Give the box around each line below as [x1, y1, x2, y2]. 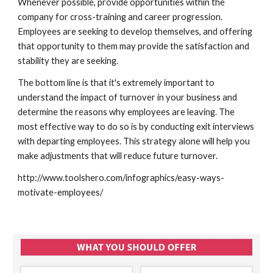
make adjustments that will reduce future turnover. [18, 151, 220, 161]
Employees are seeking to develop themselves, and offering [18, 26, 253, 37]
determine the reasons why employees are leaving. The [18, 107, 235, 117]
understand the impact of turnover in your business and [18, 92, 238, 102]
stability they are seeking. [18, 55, 121, 66]
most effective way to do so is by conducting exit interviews [18, 121, 255, 132]
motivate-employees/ [18, 187, 104, 197]
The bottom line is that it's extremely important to [18, 77, 215, 88]
